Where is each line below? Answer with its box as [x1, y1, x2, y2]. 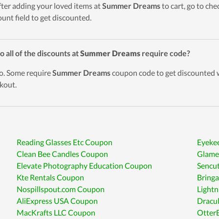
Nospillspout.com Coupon [17, 184, 105, 194]
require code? [140, 48, 190, 58]
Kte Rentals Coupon [17, 173, 85, 182]
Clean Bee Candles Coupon [17, 149, 109, 158]
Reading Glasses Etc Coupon [17, 137, 113, 147]
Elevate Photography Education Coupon [17, 161, 153, 170]
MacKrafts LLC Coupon [17, 208, 96, 217]
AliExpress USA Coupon [17, 196, 98, 205]
